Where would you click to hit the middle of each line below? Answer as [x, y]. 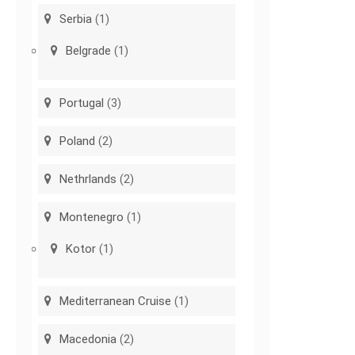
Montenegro [92, 218]
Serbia [76, 19]
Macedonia [88, 340]
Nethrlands [88, 179]
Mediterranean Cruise [116, 302]
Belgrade [89, 51]
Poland [78, 141]
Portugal [82, 103]
